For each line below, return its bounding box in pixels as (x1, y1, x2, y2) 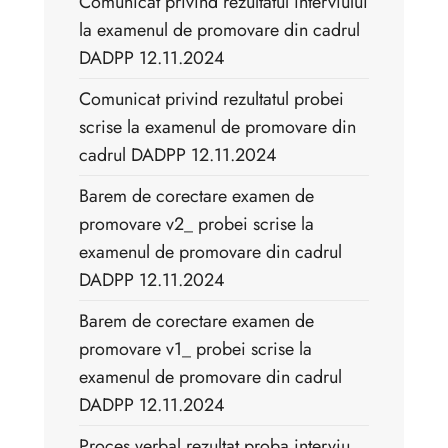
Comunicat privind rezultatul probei (79, 86, 344, 113)
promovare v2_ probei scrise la (79, 211, 314, 238)
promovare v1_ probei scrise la (79, 336, 312, 363)
